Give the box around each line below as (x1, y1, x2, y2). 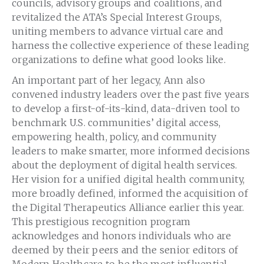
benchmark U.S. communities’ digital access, (12, 116, 221, 128)
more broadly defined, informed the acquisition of (12, 187, 248, 199)
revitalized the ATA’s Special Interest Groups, (12, 11, 222, 24)
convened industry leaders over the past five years (12, 88, 250, 100)
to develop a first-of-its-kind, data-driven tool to (12, 102, 240, 114)
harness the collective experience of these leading (12, 39, 250, 52)
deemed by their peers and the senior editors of (12, 243, 239, 256)
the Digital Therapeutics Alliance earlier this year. (12, 201, 245, 213)
